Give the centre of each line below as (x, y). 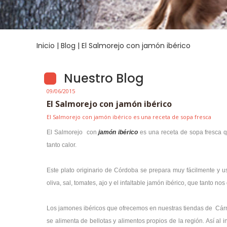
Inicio (46, 46)
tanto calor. (62, 145)
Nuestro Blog (104, 78)
